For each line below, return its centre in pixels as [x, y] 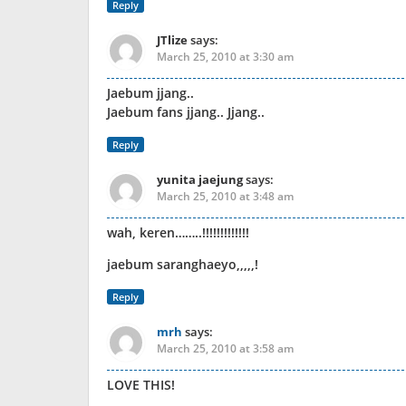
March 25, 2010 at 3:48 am [225, 196]
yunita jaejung [200, 179]
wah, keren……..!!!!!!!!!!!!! [178, 232]
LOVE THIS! [141, 385]
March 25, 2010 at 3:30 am [225, 57]
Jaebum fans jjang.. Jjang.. [186, 112]
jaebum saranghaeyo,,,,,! [183, 264]
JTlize [172, 40]
